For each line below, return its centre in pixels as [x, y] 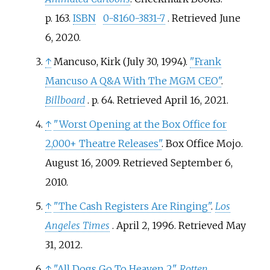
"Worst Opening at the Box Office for [140, 124]
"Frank [205, 61]
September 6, [201, 162]
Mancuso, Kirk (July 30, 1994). [121, 61]
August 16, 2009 [82, 162]
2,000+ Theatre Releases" [103, 143]
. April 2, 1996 [143, 225]
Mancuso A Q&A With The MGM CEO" [133, 80]
